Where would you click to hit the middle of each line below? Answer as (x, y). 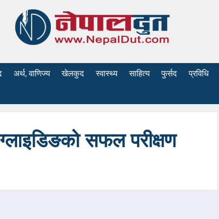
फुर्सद (169, 74)
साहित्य (140, 74)
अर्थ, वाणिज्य (32, 74)
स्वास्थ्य (107, 74)
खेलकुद (73, 74)
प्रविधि (199, 74)
